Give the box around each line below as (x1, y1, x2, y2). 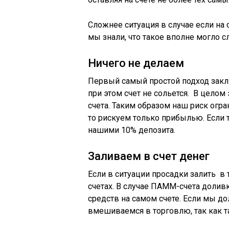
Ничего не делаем (88, 57, 184, 70)
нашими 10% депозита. (88, 125, 175, 135)
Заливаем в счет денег (88, 150, 210, 163)
